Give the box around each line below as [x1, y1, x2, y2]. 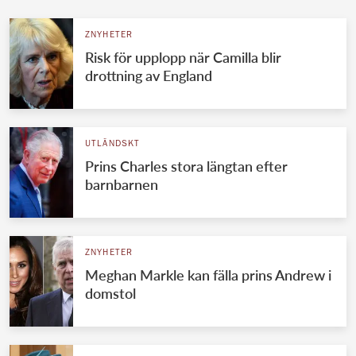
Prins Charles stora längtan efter [84, 157, 288, 175]
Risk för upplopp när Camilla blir [84, 48, 281, 66]
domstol [84, 284, 136, 302]
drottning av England [84, 66, 212, 84]
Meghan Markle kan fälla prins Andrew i [84, 265, 331, 284]
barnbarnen [84, 175, 158, 193]
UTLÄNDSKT [84, 139, 141, 149]
